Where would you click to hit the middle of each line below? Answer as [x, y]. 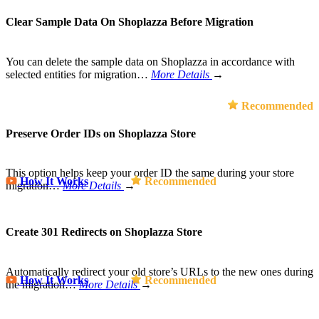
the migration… [42, 284]
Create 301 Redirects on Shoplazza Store [104, 232]
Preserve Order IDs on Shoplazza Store [101, 133]
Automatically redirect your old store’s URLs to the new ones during [159, 271]
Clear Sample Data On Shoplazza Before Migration [130, 22]
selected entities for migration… [78, 74]
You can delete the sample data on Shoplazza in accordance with [150, 61]
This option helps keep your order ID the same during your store [150, 173]
